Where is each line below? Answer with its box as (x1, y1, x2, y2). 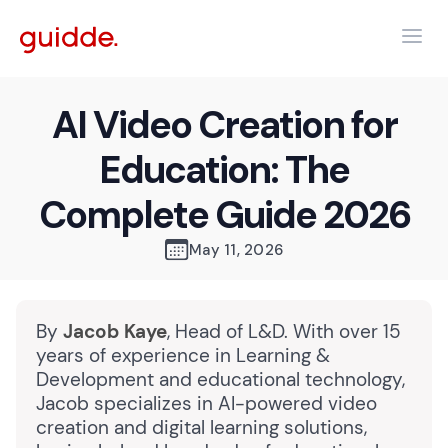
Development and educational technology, (36, 367, 405, 392)
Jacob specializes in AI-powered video (36, 391, 377, 416)
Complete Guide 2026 (38, 190, 410, 240)
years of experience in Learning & (36, 343, 330, 368)
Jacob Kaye (63, 319, 167, 344)
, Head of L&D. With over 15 (167, 319, 401, 344)
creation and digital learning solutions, (36, 415, 367, 440)
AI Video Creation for (51, 100, 397, 150)
